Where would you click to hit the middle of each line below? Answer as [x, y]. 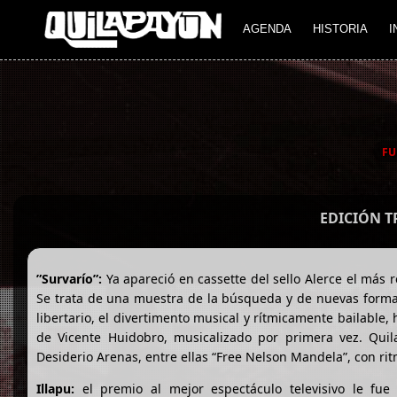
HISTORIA [340, 29]
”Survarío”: [69, 279]
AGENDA [267, 29]
